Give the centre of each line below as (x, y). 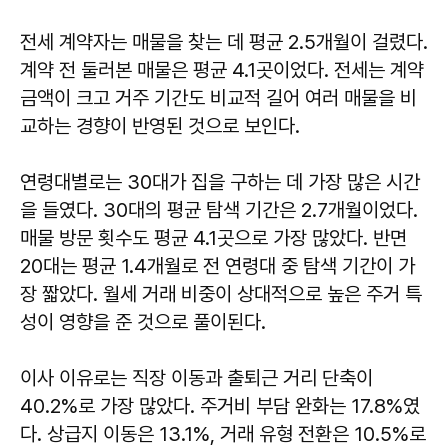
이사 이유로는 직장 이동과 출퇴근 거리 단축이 (196, 377)
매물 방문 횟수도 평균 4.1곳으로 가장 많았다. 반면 (213, 237)
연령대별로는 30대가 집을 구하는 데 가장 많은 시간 (220, 181)
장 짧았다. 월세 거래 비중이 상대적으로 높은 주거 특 (221, 293)
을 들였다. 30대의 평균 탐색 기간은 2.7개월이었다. (219, 209)
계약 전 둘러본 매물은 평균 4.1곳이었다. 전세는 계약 (222, 69)
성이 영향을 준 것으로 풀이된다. (143, 321)
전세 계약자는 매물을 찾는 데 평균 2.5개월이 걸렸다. (224, 41)
